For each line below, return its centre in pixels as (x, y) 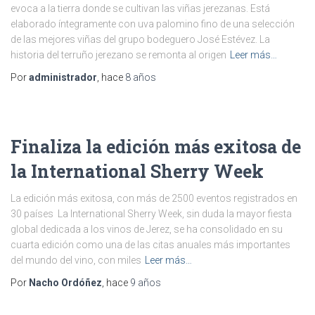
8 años (141, 77)
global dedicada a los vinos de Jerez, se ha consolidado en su (147, 229)
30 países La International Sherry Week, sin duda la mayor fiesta (151, 214)
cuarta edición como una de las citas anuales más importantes (150, 245)
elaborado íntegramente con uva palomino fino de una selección (153, 24)
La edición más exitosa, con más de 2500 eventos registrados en (154, 198)
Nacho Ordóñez (65, 283)
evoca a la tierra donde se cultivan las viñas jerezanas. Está (140, 8)
